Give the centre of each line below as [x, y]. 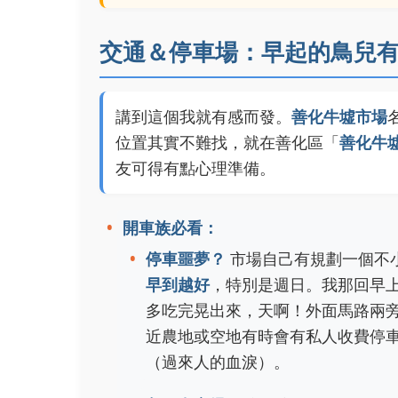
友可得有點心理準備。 [195, 168]
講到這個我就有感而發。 [203, 116]
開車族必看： [171, 227]
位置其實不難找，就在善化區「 [227, 142]
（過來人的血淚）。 [218, 362]
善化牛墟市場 [339, 116]
